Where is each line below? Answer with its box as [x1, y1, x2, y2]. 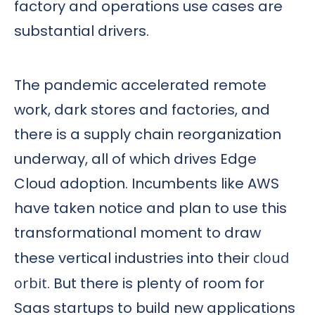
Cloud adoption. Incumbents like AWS [14, 173, 279, 193]
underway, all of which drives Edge [14, 148, 257, 169]
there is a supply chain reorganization [14, 124, 281, 144]
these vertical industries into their [14, 247, 253, 268]
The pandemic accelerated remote [14, 75, 266, 95]
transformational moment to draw [14, 222, 261, 243]
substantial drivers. [14, 20, 149, 41]
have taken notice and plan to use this [14, 198, 287, 218]
